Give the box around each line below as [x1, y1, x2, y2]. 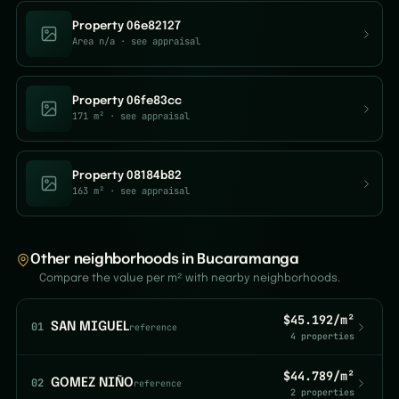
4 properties [290, 330, 354, 342]
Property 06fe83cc [72, 95, 182, 107]
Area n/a [72, 35, 115, 47]
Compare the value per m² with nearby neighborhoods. [39, 273, 340, 284]
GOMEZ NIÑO [51, 377, 134, 389]
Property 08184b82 [72, 170, 182, 182]
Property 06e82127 [72, 20, 181, 32]
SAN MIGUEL [51, 321, 129, 333]
